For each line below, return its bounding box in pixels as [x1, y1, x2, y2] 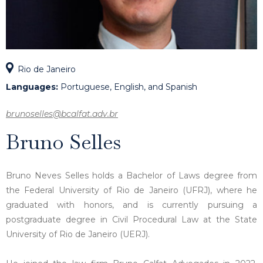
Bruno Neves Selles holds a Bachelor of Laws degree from [6, 170, 257, 181]
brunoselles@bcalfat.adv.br [6, 108, 118, 119]
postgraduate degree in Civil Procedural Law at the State [6, 214, 257, 225]
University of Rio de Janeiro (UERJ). [6, 228, 150, 240]
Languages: [6, 81, 58, 92]
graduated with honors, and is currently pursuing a [6, 199, 257, 210]
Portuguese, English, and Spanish [58, 81, 197, 92]
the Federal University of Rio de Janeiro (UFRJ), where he [6, 184, 257, 195]
